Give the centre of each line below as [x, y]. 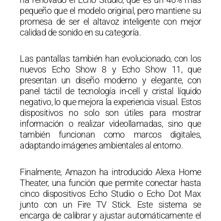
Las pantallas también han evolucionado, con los [110, 59]
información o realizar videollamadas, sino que [110, 124]
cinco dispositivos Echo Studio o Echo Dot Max [110, 193]
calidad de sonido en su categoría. [80, 32]
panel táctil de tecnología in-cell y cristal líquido [110, 91]
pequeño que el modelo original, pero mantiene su [110, 10]
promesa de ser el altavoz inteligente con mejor [110, 21]
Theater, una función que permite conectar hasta [110, 183]
